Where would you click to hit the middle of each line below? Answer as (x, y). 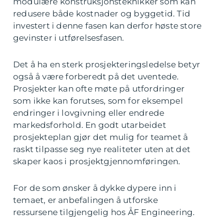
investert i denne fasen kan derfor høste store (108, 26)
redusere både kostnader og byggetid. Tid (102, 14)
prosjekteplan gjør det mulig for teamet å (101, 137)
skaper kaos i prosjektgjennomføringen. (97, 162)
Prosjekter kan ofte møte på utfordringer (99, 89)
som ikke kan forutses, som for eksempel (98, 101)
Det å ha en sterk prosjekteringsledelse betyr (107, 65)
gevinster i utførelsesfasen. (69, 38)
